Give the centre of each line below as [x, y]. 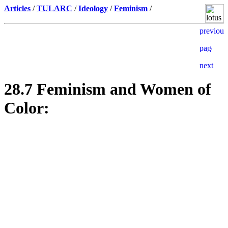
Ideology [93, 8]
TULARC [54, 8]
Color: [27, 108]
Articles [17, 8]
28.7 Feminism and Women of [108, 89]
